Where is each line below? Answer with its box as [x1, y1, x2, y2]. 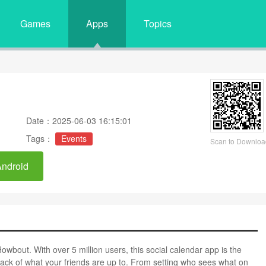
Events [61, 132, 87, 144]
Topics [144, 17, 172, 30]
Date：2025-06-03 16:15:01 [26, 115, 132, 126]
